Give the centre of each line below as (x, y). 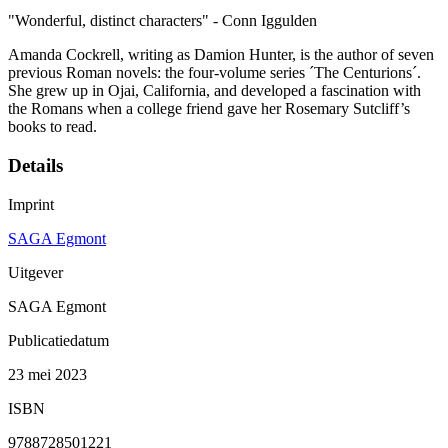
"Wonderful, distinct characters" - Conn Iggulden (162, 21)
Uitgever (35, 272)
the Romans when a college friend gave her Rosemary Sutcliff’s (209, 109)
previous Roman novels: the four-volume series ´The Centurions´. (214, 73)
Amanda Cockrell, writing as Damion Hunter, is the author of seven (221, 55)
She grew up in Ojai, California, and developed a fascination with (214, 91)
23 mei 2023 (47, 374)
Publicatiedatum (58, 340)
